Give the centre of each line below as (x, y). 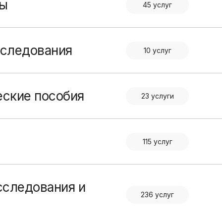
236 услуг (157, 195)
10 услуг (157, 50)
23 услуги (157, 96)
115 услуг (157, 141)
